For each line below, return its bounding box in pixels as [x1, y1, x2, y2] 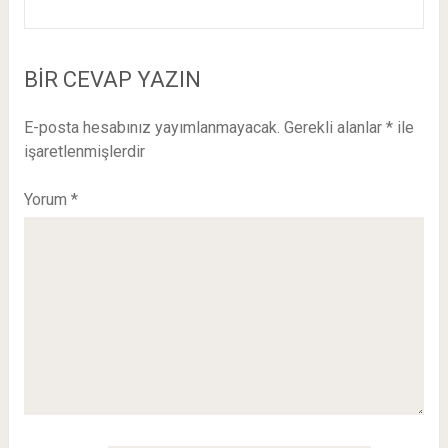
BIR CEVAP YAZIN [23, 67, 201, 92]
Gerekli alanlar [283, 118, 386, 137]
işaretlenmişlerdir [23, 142, 145, 161]
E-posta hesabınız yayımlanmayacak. [23, 118, 280, 137]
